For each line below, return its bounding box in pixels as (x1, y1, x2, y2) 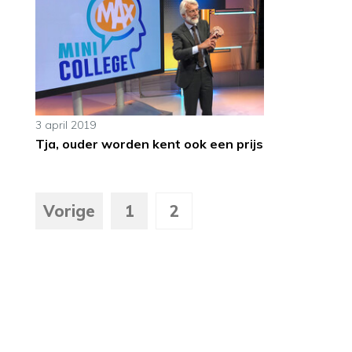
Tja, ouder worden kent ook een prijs (35, 136, 263, 152)
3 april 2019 (35, 118, 96, 133)
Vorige (43, 201, 95, 222)
